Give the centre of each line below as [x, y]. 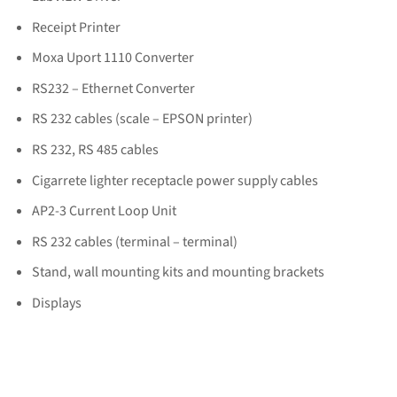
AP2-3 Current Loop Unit [104, 211]
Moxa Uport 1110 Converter [113, 58]
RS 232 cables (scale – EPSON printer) [142, 119]
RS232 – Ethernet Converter [113, 88]
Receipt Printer [76, 27]
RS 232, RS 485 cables [95, 150]
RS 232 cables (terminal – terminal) [134, 241]
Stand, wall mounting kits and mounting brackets [178, 272]
